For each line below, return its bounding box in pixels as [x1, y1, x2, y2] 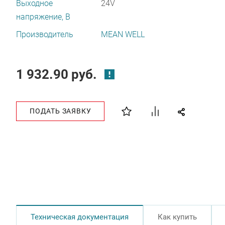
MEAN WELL [100, 30, 145, 39]
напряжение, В [16, 12, 70, 22]
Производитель [16, 30, 73, 39]
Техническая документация [31, 212, 129, 221]
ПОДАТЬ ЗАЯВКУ [30, 107, 91, 115]
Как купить [158, 212, 197, 221]
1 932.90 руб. [16, 67, 97, 82]
